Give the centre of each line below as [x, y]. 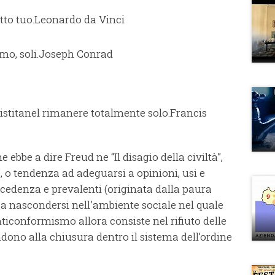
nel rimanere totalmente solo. [97, 113]
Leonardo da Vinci [79, 20]
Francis [188, 113]
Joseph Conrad [76, 54]
